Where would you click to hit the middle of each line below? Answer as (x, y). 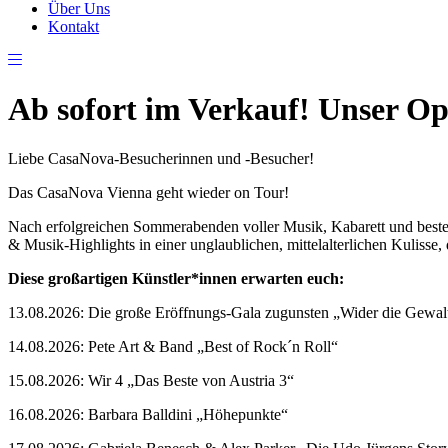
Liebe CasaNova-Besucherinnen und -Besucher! (161, 158)
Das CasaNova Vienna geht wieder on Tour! (148, 192)
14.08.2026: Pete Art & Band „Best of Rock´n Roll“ (173, 346)
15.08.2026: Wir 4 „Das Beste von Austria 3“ (151, 380)
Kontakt (73, 26)
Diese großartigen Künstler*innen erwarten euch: (176, 278)
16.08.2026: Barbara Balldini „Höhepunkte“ (148, 414)
